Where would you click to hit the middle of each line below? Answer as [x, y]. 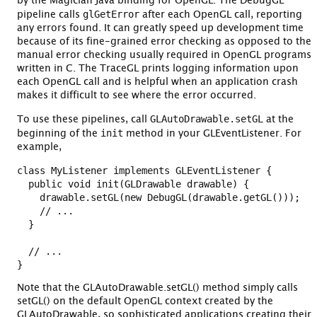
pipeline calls [50, 15]
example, [39, 147]
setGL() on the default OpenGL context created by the [145, 301]
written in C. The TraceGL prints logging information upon [158, 68]
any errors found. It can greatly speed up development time [160, 28]
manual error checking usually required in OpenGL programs [164, 55]
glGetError [111, 14]
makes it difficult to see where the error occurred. [137, 95]
